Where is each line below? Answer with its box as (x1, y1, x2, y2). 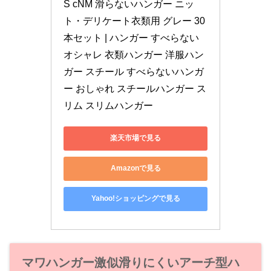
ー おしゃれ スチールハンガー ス (64, 83, 206, 94)
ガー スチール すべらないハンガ (64, 66, 204, 77)
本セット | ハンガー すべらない (64, 32, 199, 43)
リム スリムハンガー (64, 100, 153, 111)
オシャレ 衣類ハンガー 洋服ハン (64, 49, 204, 60)
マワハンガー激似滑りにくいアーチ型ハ (22, 256, 240, 270)
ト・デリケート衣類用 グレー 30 (64, 15, 205, 26)
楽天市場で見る (110, 134, 161, 143)
